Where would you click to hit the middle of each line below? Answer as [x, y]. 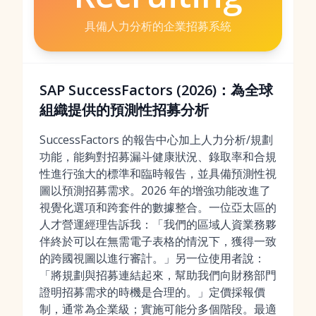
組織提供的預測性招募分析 [124, 110]
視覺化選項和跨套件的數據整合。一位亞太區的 [158, 207]
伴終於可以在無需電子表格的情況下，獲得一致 [158, 241]
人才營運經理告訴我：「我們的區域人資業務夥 [158, 224]
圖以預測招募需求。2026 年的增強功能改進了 [155, 190]
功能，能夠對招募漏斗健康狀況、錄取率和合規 [158, 157]
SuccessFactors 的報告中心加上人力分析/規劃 [156, 140]
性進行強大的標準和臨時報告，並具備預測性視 [158, 174]
